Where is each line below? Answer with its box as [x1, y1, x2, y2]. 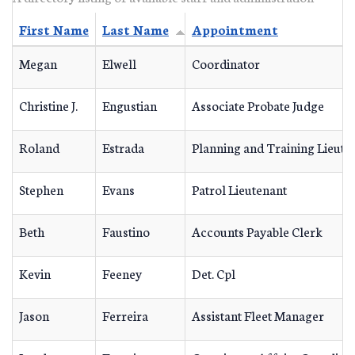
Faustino [102, 221, 150, 240]
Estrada [102, 137, 144, 156]
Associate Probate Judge [192, 95, 324, 114]
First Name [19, 19, 89, 38]
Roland [19, 137, 59, 156]
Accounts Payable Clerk [192, 221, 323, 240]
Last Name [102, 19, 169, 38]
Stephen [19, 179, 63, 198]
